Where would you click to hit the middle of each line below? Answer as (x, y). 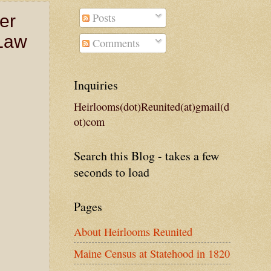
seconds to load (112, 172)
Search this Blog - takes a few (146, 156)
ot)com (89, 122)
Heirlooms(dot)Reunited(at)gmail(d (152, 107)
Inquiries (96, 85)
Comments (115, 43)
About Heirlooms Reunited (133, 231)
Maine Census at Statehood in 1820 (152, 253)
